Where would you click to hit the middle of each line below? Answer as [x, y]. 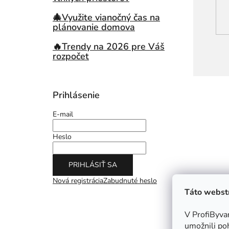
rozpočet [71, 56]
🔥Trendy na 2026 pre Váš [109, 47]
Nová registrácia [78, 181]
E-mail [63, 114]
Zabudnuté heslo [130, 181]
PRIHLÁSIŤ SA [93, 165]
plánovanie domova [94, 27]
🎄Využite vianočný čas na [106, 17]
